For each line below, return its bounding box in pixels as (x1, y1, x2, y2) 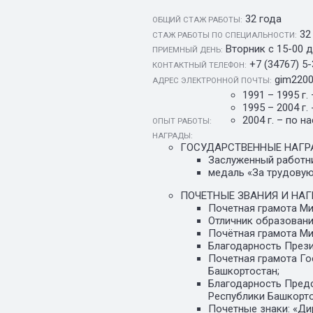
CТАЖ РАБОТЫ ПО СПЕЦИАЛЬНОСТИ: (152, 30, 297, 40)
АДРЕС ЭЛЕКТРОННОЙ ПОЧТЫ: (152, 75, 272, 85)
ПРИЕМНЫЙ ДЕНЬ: (152, 45, 223, 55)
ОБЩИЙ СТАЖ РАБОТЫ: (152, 15, 242, 24)
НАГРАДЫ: (152, 131, 193, 141)
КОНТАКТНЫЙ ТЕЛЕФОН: (152, 61, 247, 71)
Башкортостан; (208, 265, 279, 278)
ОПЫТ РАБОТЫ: (152, 116, 212, 126)
